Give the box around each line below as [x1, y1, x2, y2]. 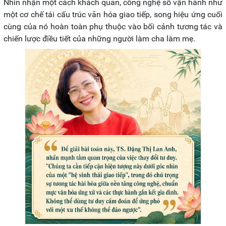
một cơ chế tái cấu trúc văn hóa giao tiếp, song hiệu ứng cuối [4, 10, 222, 19]
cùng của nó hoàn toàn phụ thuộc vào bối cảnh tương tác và [4, 22, 222, 31]
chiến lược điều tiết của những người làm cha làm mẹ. [4, 34, 195, 43]
